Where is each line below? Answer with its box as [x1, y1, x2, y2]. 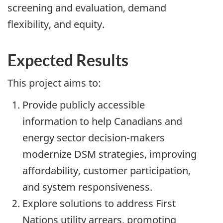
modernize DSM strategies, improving [22, 147, 197, 161]
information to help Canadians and [22, 114, 182, 128]
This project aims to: [7, 76, 101, 90]
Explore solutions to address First [22, 197, 176, 211]
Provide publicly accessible [22, 98, 145, 112]
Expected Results [7, 50, 128, 70]
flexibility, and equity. [7, 17, 105, 31]
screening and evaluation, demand [7, 1, 166, 15]
